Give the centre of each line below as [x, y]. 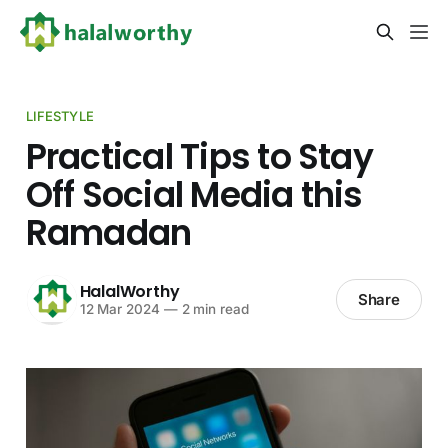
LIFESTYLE [59, 115]
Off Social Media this [194, 194]
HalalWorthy [129, 292]
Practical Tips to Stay [199, 156]
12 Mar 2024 [119, 309]
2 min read [213, 309]
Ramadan [108, 232]
